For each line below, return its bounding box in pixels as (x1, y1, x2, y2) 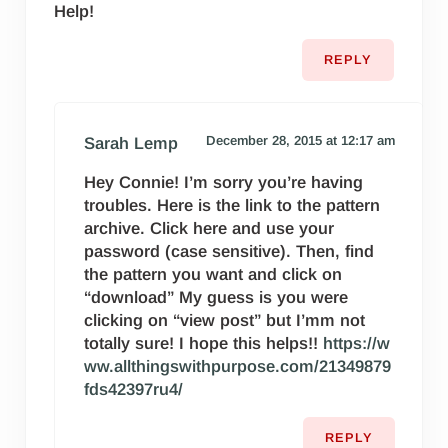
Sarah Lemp (83, 133, 178, 153)
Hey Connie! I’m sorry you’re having (83, 172, 363, 192)
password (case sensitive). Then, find (83, 241, 374, 261)
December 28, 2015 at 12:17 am (205, 132, 395, 148)
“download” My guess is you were (83, 287, 348, 307)
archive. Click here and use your (83, 218, 334, 238)
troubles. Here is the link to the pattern (83, 195, 380, 215)
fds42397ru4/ (83, 379, 183, 399)
